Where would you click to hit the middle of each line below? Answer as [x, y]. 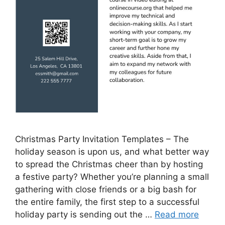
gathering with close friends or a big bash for [106, 190]
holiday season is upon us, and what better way [112, 152]
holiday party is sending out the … [85, 215]
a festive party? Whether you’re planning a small [112, 177]
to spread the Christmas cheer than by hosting [109, 164]
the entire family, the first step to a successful [107, 202]
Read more [177, 215]
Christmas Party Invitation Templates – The [102, 139]
